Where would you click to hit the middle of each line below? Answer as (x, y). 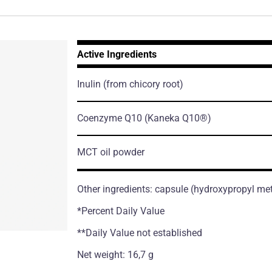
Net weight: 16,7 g (115, 254)
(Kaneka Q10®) (178, 118)
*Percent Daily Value (121, 211)
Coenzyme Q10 (110, 118)
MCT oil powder (110, 152)
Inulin (90, 84)
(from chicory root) (143, 84)
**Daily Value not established (139, 233)
